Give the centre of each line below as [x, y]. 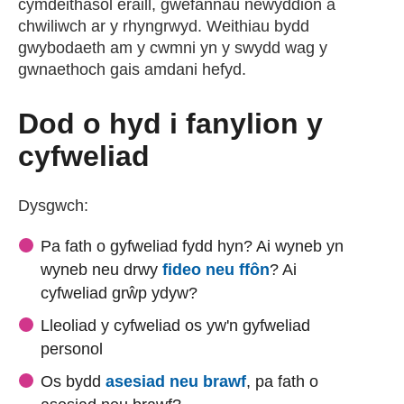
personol [72, 349]
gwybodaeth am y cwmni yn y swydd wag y [173, 48]
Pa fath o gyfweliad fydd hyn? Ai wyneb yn [192, 246]
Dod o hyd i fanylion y [170, 124]
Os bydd [73, 381]
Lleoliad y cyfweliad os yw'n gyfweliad [175, 326]
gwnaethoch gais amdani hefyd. [132, 69]
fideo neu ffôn [216, 270]
